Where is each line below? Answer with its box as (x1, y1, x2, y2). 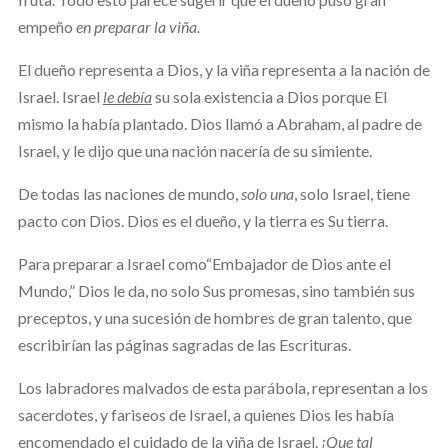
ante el (345, 253, 391, 273)
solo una (240, 183, 294, 203)
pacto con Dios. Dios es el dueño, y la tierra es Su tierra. (17, 210, 388, 230)
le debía (102, 86, 152, 106)
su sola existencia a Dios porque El (151, 86, 387, 106)
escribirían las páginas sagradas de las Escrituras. (17, 334, 351, 354)
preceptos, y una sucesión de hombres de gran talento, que (17, 307, 412, 327)
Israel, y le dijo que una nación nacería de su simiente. (17, 140, 372, 160)
